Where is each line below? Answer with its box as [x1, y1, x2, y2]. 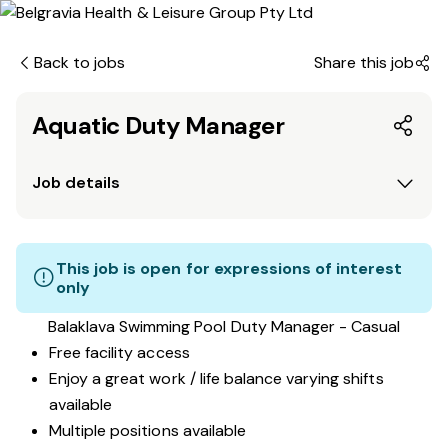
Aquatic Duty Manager [32, 110, 285, 141]
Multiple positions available [49, 420, 250, 441]
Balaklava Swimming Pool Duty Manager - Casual [47, 316, 401, 337]
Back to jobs [34, 52, 126, 73]
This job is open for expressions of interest [56, 258, 403, 279]
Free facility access [49, 342, 190, 363]
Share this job [313, 52, 414, 73]
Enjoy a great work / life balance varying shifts [49, 368, 384, 389]
